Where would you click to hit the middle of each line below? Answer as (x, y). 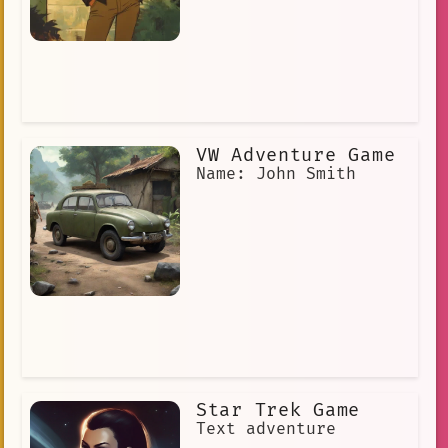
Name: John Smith (276, 174)
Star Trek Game (278, 411)
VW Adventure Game (296, 156)
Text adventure (266, 429)
